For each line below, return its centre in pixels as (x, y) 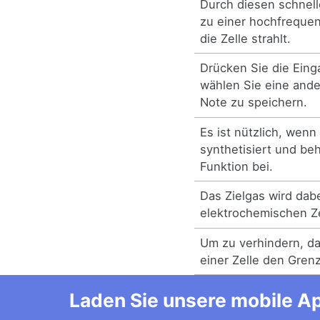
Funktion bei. (237, 166)
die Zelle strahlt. (246, 38)
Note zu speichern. (254, 102)
